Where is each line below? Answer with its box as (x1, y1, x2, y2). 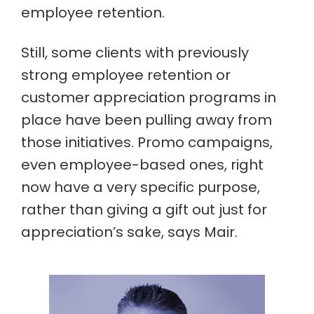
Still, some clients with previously (21, 43, 249, 63)
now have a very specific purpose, (21, 177, 260, 198)
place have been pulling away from (21, 110, 272, 130)
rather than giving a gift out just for (21, 200, 267, 220)
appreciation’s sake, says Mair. (21, 222, 238, 243)
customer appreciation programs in (21, 88, 276, 108)
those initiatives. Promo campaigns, (21, 132, 273, 153)
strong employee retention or (21, 65, 231, 86)
